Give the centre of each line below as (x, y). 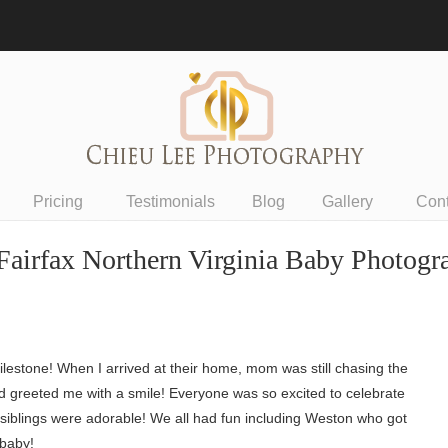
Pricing (58, 201)
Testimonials (170, 201)
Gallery (347, 201)
